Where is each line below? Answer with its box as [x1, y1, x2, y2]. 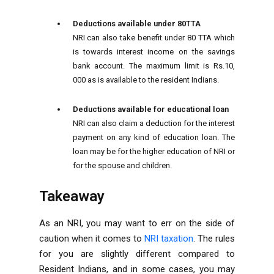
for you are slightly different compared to [39, 248, 235, 259]
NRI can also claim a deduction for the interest [72, 118, 235, 128]
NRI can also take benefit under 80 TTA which [72, 32, 235, 42]
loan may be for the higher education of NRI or [72, 146, 235, 156]
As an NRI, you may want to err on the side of [39, 217, 235, 229]
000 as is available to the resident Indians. [72, 75, 219, 84]
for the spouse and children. [72, 160, 172, 170]
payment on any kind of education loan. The [72, 132, 235, 142]
